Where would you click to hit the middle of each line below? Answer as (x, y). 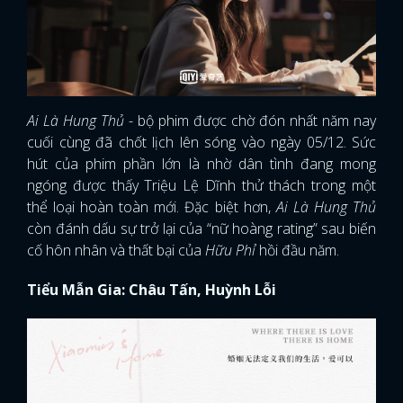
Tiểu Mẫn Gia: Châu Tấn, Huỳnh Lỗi (152, 290)
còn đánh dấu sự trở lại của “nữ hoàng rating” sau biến (201, 229)
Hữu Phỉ (232, 251)
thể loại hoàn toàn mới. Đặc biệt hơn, (152, 207)
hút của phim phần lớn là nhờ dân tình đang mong (201, 164)
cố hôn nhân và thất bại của (116, 251)
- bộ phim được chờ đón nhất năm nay (252, 121)
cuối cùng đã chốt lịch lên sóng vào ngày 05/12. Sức (201, 143)
